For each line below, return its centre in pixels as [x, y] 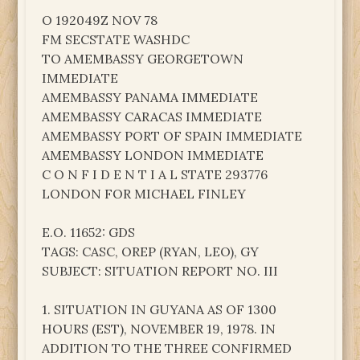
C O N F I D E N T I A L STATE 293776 [155, 174]
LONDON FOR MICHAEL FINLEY [144, 193]
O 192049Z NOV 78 [100, 20]
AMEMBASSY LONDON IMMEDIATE [153, 155]
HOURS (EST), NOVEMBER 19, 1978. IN [159, 328]
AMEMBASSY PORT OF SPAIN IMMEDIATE [172, 135]
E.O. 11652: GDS [89, 232]
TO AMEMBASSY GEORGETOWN [143, 58]
